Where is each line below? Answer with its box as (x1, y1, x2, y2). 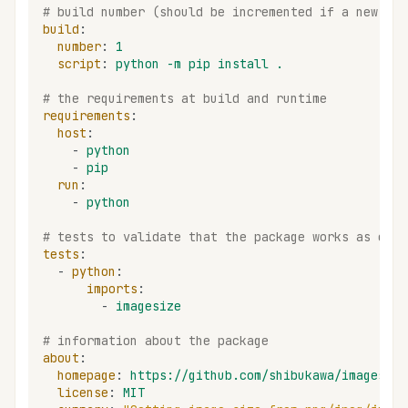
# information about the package (43, 331, 269, 349)
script (57, 55, 101, 72)
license (57, 383, 108, 401)
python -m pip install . (116, 55, 283, 72)
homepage (57, 366, 116, 383)
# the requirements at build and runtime (43, 89, 327, 107)
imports (87, 280, 138, 297)
